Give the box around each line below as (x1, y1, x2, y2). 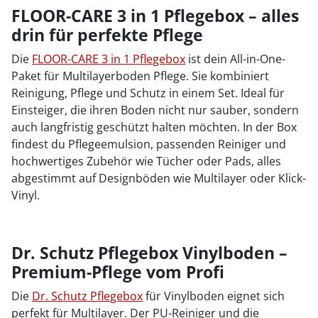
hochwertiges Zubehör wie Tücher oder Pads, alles (11, 153, 281, 169)
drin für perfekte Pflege (11, 23, 203, 46)
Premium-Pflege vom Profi (11, 260, 224, 283)
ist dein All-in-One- (185, 50, 285, 67)
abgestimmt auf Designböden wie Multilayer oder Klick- (11, 170, 306, 186)
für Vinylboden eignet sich (143, 287, 285, 304)
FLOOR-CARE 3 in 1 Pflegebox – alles (11, 4, 299, 27)
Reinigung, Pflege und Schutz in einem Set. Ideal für (11, 84, 285, 101)
